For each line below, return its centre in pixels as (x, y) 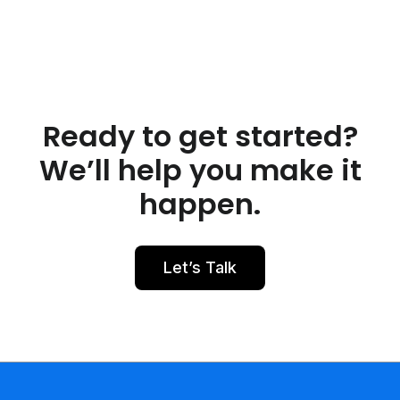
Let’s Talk (200, 267)
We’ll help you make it (200, 171)
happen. (200, 204)
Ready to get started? (200, 137)
